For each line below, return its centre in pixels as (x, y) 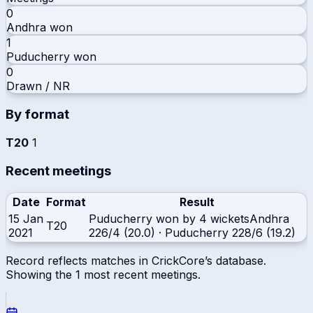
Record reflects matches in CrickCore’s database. (136, 260)
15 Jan (26, 218)
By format (37, 115)
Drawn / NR (38, 86)
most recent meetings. (140, 274)
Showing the (41, 274)
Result (197, 202)
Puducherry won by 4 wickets (169, 218)
